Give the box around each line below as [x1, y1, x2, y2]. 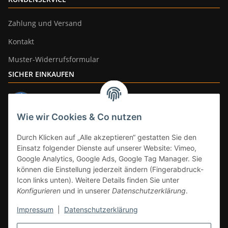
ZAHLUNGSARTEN [8, 123, 69, 133]
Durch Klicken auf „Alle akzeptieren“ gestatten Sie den [17, 133, 196, 142]
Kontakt [8, 36, 34, 46]
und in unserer [61, 186, 112, 195]
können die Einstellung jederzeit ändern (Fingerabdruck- [17, 165, 204, 174]
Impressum [17, 205, 53, 214]
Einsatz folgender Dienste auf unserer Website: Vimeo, [17, 144, 196, 153]
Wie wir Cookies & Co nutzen [17, 111, 142, 123]
